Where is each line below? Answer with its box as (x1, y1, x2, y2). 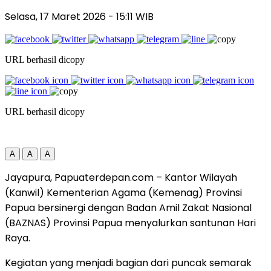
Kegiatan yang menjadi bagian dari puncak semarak (5, 255, 252, 270)
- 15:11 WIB (108, 9, 154, 24)
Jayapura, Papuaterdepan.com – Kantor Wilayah (5, 170, 237, 184)
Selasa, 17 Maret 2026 (5, 9, 108, 24)
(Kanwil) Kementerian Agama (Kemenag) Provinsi (5, 185, 242, 200)
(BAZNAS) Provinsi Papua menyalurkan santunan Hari (5, 215, 256, 230)
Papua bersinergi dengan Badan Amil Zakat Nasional (5, 200, 252, 215)
